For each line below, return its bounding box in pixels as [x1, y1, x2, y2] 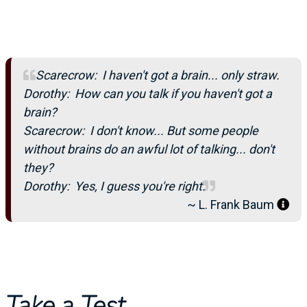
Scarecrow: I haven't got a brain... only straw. [36, 68, 280, 82]
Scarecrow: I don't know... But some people [23, 123, 258, 138]
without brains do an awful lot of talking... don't [23, 142, 275, 156]
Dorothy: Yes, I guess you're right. [23, 179, 206, 193]
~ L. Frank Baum [187, 197, 277, 212]
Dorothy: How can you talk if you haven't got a [23, 86, 272, 101]
